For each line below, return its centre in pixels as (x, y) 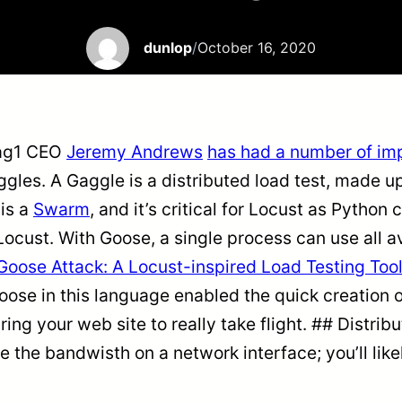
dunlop (168, 48)
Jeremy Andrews (135, 151)
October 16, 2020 (257, 48)
